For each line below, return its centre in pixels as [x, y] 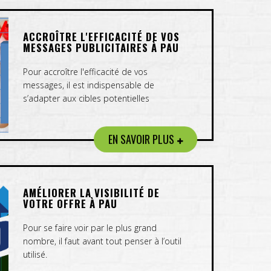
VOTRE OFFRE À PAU [70, 204]
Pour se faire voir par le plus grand [90, 228]
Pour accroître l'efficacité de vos [86, 72]
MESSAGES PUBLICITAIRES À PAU [101, 47]
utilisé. [35, 254]
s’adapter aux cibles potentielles [87, 98]
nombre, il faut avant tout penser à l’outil [103, 241]
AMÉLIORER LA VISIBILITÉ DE [92, 193]
